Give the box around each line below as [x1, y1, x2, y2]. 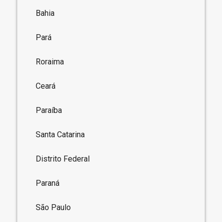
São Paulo [36, 202, 71, 212]
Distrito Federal [36, 154, 90, 164]
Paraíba [36, 105, 62, 115]
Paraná [36, 178, 60, 188]
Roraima [36, 56, 64, 66]
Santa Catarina [36, 129, 85, 139]
